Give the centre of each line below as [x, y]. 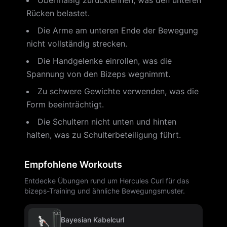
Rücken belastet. [58, 13]
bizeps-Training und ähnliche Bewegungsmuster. [105, 191]
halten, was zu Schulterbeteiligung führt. [104, 135]
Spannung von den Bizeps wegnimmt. [98, 74]
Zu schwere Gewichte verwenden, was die [118, 91]
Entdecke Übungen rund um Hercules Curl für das [107, 181]
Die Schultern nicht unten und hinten [107, 122]
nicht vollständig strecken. [77, 44]
